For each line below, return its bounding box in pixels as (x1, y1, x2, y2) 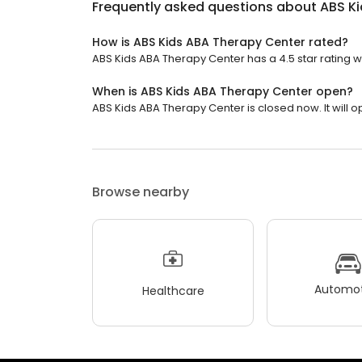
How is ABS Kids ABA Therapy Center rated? (92, 34, 348, 50)
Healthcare (141, 282, 204, 299)
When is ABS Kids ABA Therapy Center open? (92, 83, 353, 99)
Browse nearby (92, 183, 189, 201)
